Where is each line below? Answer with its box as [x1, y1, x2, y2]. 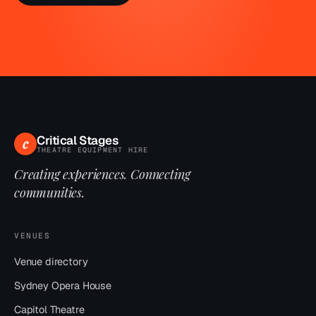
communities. [14, 184, 85, 201]
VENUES [14, 231, 51, 241]
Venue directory [14, 255, 88, 268]
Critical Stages [37, 132, 119, 148]
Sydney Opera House [14, 279, 111, 292]
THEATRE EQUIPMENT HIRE [37, 145, 149, 154]
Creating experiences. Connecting [14, 166, 190, 183]
